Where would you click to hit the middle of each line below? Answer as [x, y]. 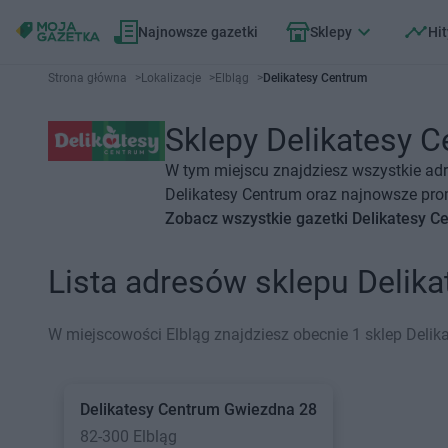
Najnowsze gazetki [198, 32]
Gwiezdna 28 [270, 409]
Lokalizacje [171, 78]
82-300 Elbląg [128, 436]
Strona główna [87, 78]
